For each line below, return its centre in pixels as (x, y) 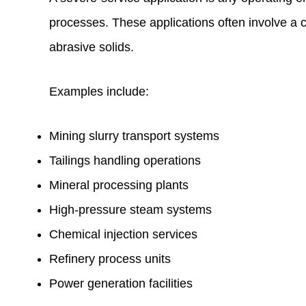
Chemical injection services (123, 234)
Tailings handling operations (125, 160)
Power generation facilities (121, 283)
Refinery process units (110, 259)
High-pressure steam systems (130, 209)
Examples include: (99, 91)
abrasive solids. (92, 47)
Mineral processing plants (119, 185)
